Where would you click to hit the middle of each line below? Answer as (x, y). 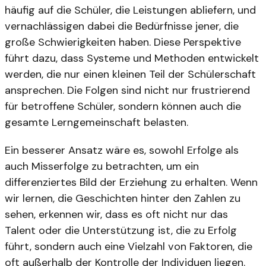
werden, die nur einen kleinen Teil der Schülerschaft (130, 74)
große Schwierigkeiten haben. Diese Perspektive (123, 42)
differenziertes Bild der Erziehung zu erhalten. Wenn (131, 183)
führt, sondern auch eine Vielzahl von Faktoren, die (129, 247)
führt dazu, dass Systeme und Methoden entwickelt (132, 58)
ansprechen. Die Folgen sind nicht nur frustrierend (127, 90)
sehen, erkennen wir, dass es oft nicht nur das (116, 215)
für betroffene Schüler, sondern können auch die (123, 106)
